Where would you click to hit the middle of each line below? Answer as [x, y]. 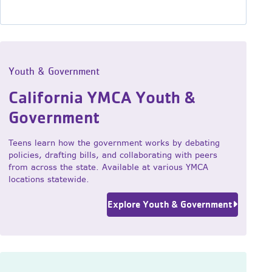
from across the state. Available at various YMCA [108, 167]
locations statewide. [49, 179]
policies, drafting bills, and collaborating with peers [113, 155]
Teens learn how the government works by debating [114, 143]
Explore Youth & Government [170, 205]
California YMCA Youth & [102, 97]
